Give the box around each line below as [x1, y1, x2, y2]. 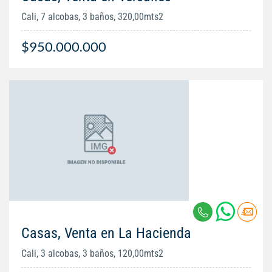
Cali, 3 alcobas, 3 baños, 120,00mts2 [21, 248, 163, 260]
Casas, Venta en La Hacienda [21, 225, 191, 242]
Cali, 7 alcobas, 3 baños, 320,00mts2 [21, 11, 163, 23]
